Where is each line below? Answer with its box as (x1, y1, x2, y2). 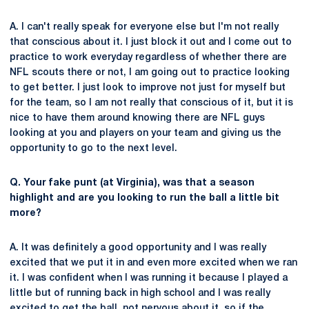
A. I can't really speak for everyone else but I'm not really (10, 23, 279, 32)
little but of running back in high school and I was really (10, 289, 270, 298)
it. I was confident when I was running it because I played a (10, 274, 288, 283)
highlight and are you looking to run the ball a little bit (10, 194, 279, 203)
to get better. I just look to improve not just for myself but (10, 83, 286, 92)
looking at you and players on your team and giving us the (10, 129, 281, 138)
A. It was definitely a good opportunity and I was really (10, 243, 266, 252)
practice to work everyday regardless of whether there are (10, 53, 287, 62)
